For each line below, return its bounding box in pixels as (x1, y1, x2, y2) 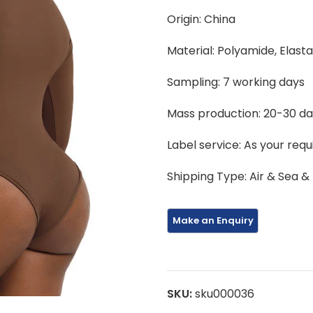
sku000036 (195, 285, 254, 302)
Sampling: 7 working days (167, 74, 305, 90)
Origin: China (167, 11, 235, 27)
